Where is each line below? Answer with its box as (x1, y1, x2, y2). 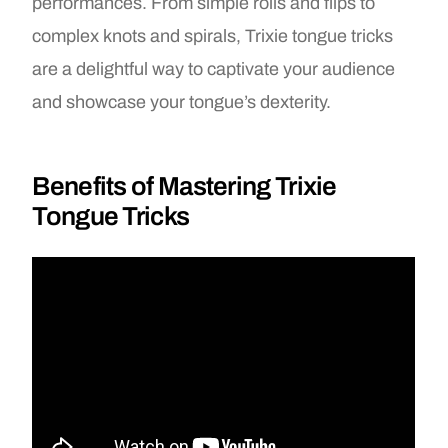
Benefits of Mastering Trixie (32, 172, 337, 201)
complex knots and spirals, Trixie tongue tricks (32, 26, 394, 47)
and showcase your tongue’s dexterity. (32, 92, 332, 113)
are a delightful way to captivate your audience (32, 59, 396, 80)
